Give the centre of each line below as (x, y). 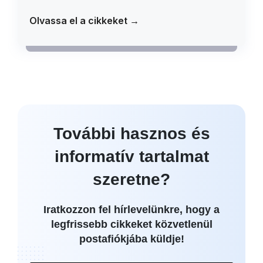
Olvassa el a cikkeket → (84, 21)
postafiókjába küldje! (131, 239)
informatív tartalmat (131, 156)
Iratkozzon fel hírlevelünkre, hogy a (131, 210)
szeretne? (131, 179)
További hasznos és (131, 134)
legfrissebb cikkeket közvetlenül (131, 224)
